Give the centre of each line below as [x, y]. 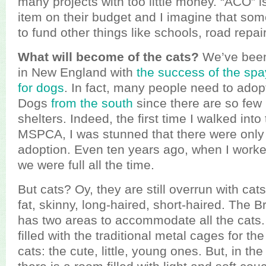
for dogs [41, 88]
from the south [92, 103]
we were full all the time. [86, 165]
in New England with [77, 72]
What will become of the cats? [108, 57]
